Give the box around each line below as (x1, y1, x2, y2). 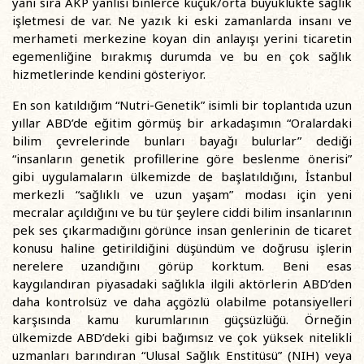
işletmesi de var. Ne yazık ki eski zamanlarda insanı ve (12, 12, 352, 28)
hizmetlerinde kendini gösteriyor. (12, 66, 206, 82)
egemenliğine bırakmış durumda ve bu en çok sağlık (12, 48, 352, 64)
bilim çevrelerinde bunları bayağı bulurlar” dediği (12, 132, 352, 149)
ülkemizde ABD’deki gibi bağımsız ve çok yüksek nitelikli (12, 329, 352, 345)
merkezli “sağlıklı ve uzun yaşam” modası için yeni (12, 186, 352, 202)
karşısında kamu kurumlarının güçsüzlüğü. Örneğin (12, 311, 352, 327)
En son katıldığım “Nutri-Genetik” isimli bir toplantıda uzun (12, 97, 352, 113)
